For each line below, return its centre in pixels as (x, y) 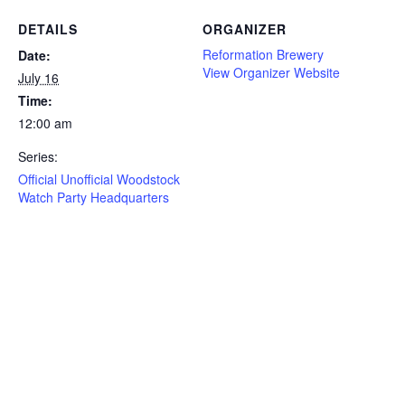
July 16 (38, 78)
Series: (38, 157)
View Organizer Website (271, 73)
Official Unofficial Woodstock (99, 179)
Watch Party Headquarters (94, 198)
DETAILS (48, 29)
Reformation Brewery (263, 55)
